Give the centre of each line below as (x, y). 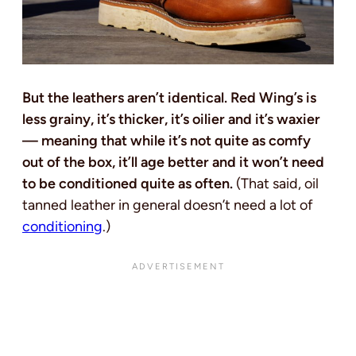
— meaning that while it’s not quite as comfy (166, 141)
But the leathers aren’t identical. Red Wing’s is (169, 98)
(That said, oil (277, 184)
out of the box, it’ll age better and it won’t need (173, 163)
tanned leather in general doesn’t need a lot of (168, 205)
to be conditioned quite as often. (129, 184)
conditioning (62, 227)
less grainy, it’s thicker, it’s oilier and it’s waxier (171, 120)
